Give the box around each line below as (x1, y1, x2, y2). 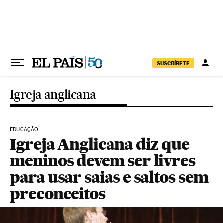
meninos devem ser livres (10, 151, 196, 170)
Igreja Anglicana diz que (10, 134, 190, 154)
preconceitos (10, 184, 106, 203)
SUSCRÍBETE (157, 59, 190, 67)
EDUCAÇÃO (10, 126, 39, 133)
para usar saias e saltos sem (10, 167, 208, 187)
